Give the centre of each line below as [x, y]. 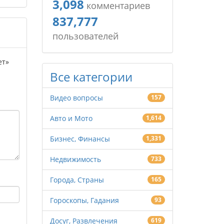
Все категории [91, 77]
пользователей [85, 36]
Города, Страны [77, 180]
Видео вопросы [76, 98]
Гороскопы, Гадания [84, 200]
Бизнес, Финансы [80, 139]
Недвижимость [75, 159]
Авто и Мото [71, 118]
